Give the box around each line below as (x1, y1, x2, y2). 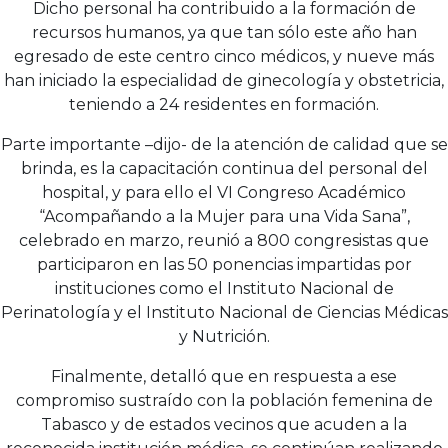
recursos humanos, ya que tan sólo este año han (31, 22, 417, 42)
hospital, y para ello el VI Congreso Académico (42, 182, 406, 202)
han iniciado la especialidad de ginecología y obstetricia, (4, 70, 444, 90)
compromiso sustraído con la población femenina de (15, 390, 433, 410)
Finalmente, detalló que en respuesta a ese (51, 366, 397, 386)
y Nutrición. (178, 326, 270, 346)
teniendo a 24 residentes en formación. (69, 94, 379, 114)
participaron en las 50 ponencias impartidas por (36, 254, 412, 274)
